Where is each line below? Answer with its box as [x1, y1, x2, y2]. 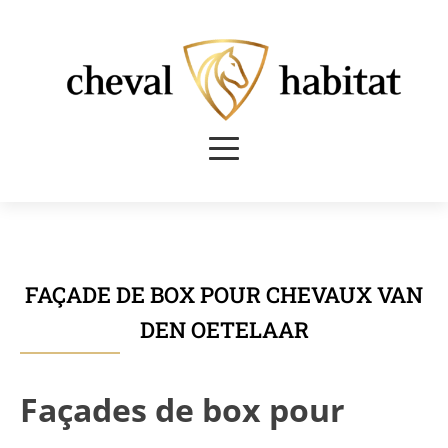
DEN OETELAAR [139, 315, 309, 344]
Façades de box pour [20, 388, 345, 431]
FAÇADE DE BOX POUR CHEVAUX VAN [25, 280, 423, 309]
